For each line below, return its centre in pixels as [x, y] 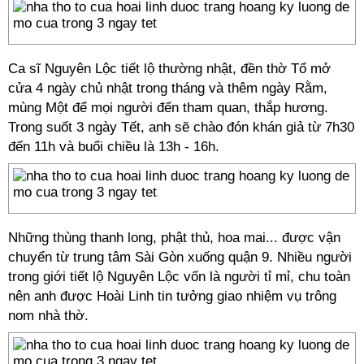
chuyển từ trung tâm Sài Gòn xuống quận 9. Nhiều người [180, 257]
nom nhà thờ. [48, 316]
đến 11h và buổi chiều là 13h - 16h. [114, 147]
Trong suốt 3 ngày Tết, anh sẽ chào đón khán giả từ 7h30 [181, 127]
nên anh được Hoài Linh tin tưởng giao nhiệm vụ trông [172, 296]
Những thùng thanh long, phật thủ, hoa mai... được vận [174, 238]
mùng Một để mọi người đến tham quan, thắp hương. [168, 108]
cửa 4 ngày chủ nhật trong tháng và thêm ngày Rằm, [168, 88]
